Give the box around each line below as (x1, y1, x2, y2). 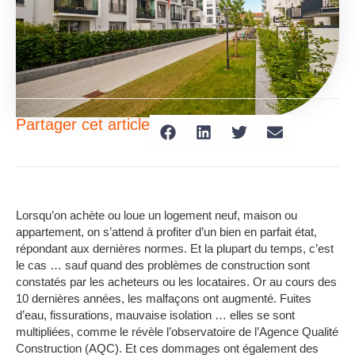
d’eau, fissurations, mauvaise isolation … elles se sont (16, 307, 295, 322)
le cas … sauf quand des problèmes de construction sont (16, 258, 310, 272)
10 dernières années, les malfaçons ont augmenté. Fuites (16, 291, 311, 305)
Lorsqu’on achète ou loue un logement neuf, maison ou (16, 208, 297, 222)
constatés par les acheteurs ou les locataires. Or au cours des (16, 274, 337, 288)
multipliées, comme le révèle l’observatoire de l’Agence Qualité (16, 324, 338, 338)
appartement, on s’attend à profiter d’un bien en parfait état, (16, 224, 317, 239)
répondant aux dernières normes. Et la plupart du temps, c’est (16, 241, 334, 255)
